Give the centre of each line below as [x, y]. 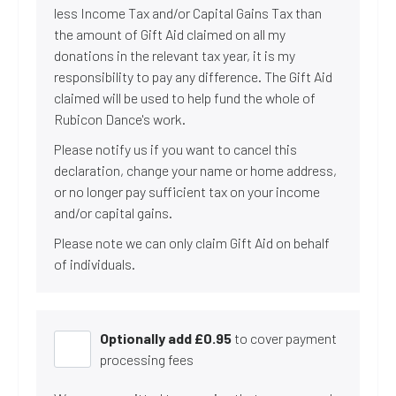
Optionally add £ [152, 338]
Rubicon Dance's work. [120, 119]
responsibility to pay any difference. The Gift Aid [193, 76]
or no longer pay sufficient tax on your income [187, 191]
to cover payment [284, 338]
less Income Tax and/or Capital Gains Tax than [188, 13]
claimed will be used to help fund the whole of [185, 98]
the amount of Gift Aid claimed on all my [170, 34]
